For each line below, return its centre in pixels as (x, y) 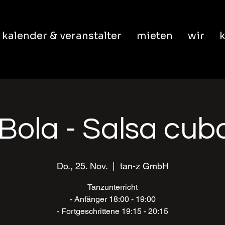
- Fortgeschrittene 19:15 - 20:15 (113, 211)
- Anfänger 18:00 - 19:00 (113, 199)
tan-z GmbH (144, 166)
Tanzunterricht (113, 187)
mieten (154, 36)
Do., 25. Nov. (82, 166)
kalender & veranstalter (62, 36)
